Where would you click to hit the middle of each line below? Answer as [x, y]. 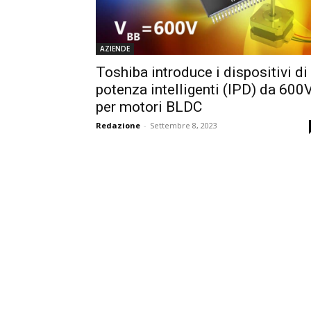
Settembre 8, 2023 [184, 125]
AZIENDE [115, 48]
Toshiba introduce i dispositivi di [202, 72]
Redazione [118, 125]
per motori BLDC [149, 107]
